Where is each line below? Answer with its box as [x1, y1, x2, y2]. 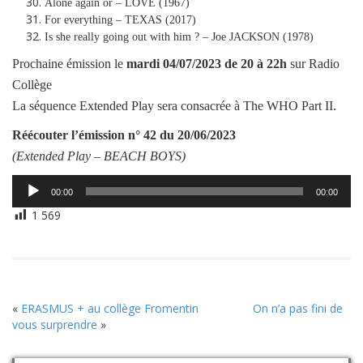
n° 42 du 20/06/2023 [128, 127, 236, 142]
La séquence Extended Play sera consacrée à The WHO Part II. [12, 98, 336, 113]
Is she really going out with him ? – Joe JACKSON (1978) [45, 30, 314, 43]
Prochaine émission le [12, 56, 126, 70]
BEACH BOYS [104, 148, 181, 163]
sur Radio [287, 56, 340, 70]
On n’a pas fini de [252, 300, 343, 316]
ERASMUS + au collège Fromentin [21, 300, 199, 316]
